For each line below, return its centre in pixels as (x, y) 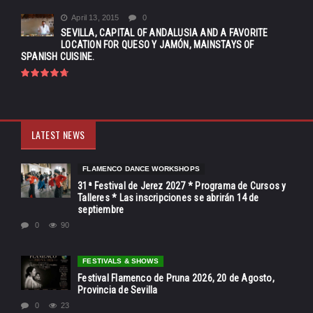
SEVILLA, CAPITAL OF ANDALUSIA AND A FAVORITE (165, 32)
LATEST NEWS (58, 134)
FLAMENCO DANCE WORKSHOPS (141, 168)
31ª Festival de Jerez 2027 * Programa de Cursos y (182, 185)
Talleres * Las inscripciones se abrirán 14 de (168, 197)
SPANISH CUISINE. (58, 56)
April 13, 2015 (95, 17)
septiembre (101, 209)
